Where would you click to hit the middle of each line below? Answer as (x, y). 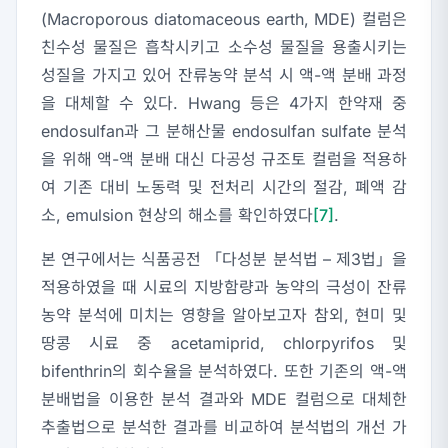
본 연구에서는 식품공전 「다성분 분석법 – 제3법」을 (224, 259)
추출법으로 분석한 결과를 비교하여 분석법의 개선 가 (224, 427)
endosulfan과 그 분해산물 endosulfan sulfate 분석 (224, 131)
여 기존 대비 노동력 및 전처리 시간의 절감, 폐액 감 (224, 187)
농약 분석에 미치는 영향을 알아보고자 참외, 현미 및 (224, 315)
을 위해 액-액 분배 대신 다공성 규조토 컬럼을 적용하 (224, 159)
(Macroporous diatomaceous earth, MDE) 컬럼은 (224, 19)
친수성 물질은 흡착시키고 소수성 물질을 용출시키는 (224, 47)
